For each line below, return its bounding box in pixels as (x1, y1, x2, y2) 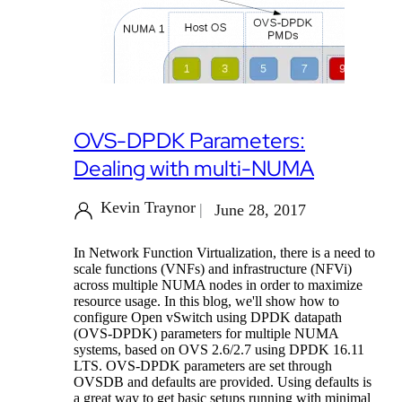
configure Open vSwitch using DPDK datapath (74, 310, 342, 326)
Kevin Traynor (100, 198, 196, 217)
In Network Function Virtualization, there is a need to (74, 245, 375, 261)
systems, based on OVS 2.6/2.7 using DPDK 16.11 (74, 342, 364, 358)
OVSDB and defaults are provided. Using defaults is (74, 374, 371, 390)
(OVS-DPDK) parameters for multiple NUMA (74, 326, 338, 342)
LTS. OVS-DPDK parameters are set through (74, 358, 332, 374)
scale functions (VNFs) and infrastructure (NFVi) (74, 261, 352, 277)
